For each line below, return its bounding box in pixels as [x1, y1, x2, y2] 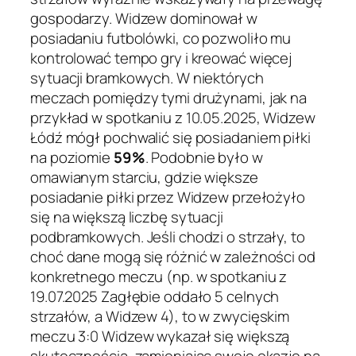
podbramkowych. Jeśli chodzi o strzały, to [30, 226, 305, 248]
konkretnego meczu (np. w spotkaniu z [30, 266, 288, 288]
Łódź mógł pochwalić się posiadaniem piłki [30, 127, 311, 149]
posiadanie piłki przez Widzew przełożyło [30, 187, 305, 208]
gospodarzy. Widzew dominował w [30, 8, 257, 29]
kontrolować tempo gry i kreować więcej [30, 48, 292, 69]
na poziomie [30, 147, 114, 168]
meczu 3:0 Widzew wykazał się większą [30, 326, 290, 347]
